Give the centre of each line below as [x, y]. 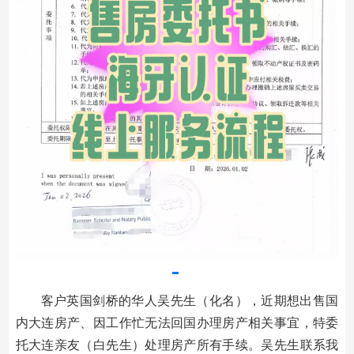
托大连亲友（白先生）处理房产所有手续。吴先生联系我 [177, 345]
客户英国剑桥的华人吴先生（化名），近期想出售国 [190, 301]
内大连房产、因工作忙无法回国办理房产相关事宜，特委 [177, 323]
